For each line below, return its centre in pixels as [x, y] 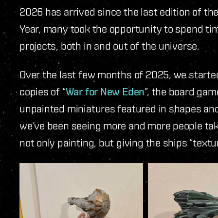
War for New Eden [105, 91]
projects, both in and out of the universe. [109, 45]
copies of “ [43, 91]
